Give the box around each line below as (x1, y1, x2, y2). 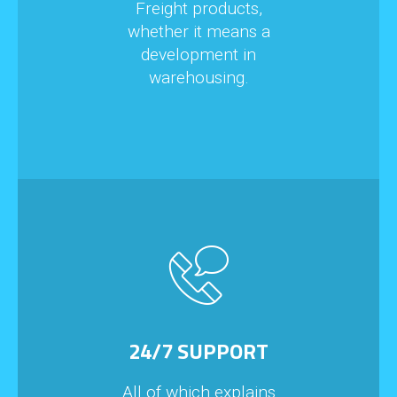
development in (141, 44, 256, 66)
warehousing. (148, 67, 249, 89)
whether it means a (127, 21, 270, 43)
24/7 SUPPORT (128, 335, 269, 368)
